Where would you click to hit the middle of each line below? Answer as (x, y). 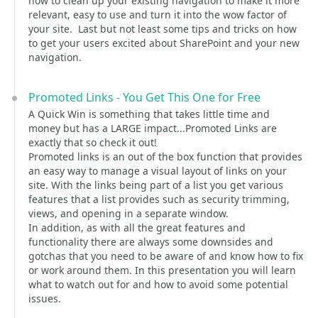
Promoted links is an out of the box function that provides (165, 157)
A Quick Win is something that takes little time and (149, 114)
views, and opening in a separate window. (128, 213)
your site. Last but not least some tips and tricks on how (163, 29)
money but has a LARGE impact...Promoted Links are (153, 128)
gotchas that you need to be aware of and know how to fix (166, 256)
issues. (45, 298)
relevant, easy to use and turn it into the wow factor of (158, 15)
